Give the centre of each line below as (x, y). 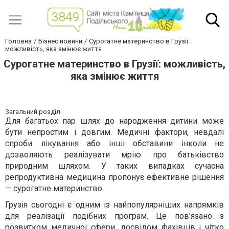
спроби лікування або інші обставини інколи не (114, 144)
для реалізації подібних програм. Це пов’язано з (114, 216)
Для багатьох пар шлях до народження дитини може (114, 121)
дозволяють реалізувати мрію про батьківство (114, 155)
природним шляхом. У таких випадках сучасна (114, 166)
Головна (18, 41)
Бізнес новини (60, 41)
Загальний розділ (33, 112)
